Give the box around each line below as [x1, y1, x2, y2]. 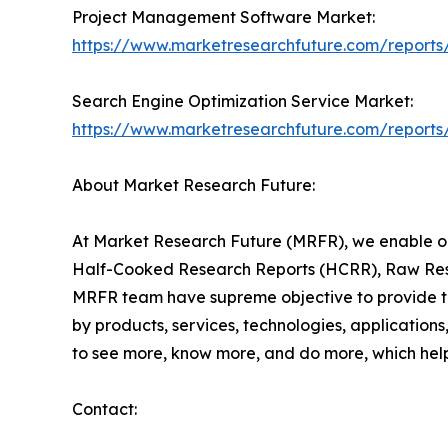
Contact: [72, 398, 137, 419]
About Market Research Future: [72, 174, 315, 195]
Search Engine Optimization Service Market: [72, 90, 413, 111]
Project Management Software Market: [72, 6, 375, 27]
